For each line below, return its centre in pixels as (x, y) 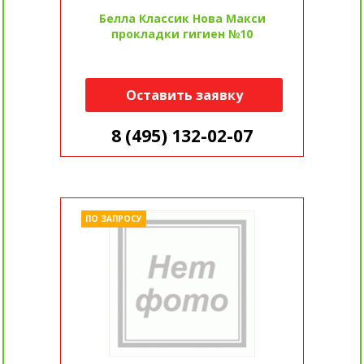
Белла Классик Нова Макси (182, 19)
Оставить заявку (184, 95)
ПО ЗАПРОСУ (113, 219)
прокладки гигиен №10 (182, 34)
